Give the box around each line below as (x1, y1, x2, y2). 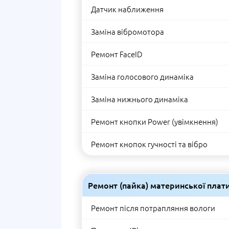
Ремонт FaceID (91, 49, 143, 59)
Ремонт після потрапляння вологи (91, 202, 215, 213)
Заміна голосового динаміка (91, 71, 194, 82)
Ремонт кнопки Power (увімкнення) (91, 116, 218, 127)
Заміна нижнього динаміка (91, 94, 188, 104)
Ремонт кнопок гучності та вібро (91, 139, 208, 149)
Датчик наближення (91, 4, 164, 14)
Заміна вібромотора (91, 26, 164, 37)
